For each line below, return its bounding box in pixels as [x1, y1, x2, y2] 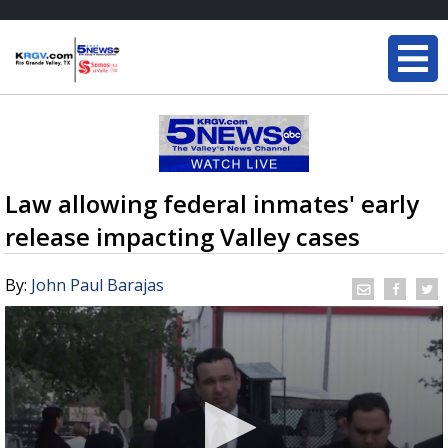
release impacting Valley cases [5, 220, 360, 253]
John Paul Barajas [31, 274, 164, 296]
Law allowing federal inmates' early [5, 187, 419, 220]
